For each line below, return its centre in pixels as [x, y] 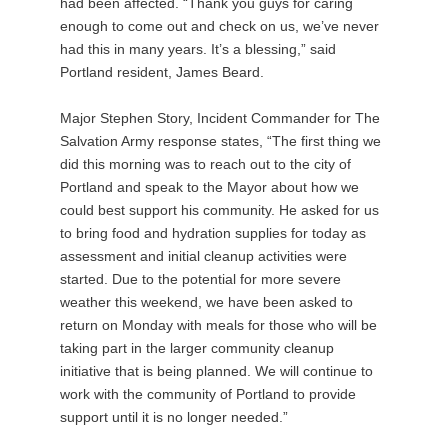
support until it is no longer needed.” [174, 416]
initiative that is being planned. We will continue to [216, 370]
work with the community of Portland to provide [208, 393]
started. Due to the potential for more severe [200, 278]
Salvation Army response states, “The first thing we [220, 140]
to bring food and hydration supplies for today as [213, 232]
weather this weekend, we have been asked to [206, 301]
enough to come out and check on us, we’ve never [219, 25]
